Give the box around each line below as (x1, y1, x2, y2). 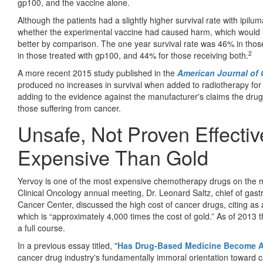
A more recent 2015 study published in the (18, 66, 177, 79)
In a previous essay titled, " (18, 239, 117, 251)
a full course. (18, 221, 65, 234)
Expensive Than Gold (18, 142, 208, 171)
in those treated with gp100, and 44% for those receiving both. (18, 49, 248, 61)
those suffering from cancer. (18, 102, 121, 114)
